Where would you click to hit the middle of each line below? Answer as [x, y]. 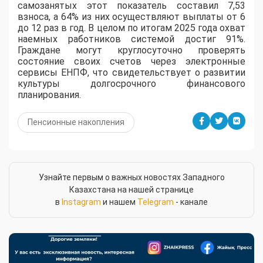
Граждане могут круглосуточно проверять [131, 50]
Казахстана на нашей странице [131, 190]
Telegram [156, 202]
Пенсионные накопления [76, 122]
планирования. [49, 95]
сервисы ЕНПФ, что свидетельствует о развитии [131, 73]
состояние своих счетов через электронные [131, 62]
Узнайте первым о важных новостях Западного [131, 178]
